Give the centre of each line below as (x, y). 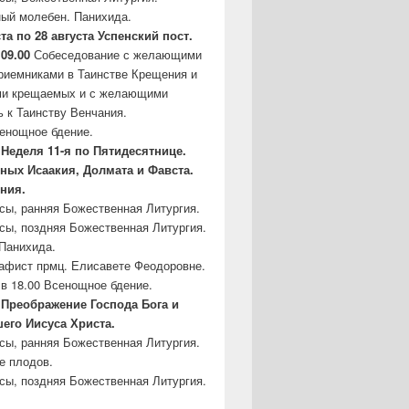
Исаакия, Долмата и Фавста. (110, 169)
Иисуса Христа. (70, 322)
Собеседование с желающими (116, 54)
